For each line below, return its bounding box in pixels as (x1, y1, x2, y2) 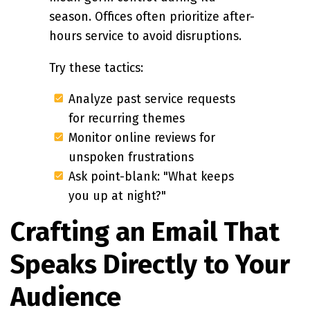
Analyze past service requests (69, 92, 235, 107)
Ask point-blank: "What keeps (69, 170, 234, 185)
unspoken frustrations (69, 150, 194, 165)
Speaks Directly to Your (10, 248, 290, 281)
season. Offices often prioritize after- (49, 10, 255, 25)
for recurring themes (69, 111, 185, 127)
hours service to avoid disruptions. (49, 29, 241, 44)
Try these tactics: (49, 60, 143, 75)
